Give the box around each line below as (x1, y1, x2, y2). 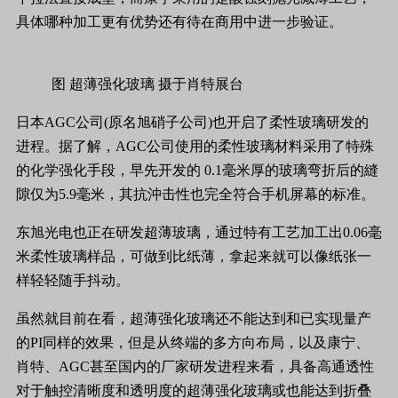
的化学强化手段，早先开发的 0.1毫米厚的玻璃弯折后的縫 (16, 163, 378, 178)
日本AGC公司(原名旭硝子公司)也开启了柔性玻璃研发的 (16, 115, 369, 130)
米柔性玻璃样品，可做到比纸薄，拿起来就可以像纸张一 (16, 249, 371, 264)
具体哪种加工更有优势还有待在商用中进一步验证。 (16, 14, 343, 29)
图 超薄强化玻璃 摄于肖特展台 (52, 76, 243, 92)
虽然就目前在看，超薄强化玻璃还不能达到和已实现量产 (16, 311, 371, 326)
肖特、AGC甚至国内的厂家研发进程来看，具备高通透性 (16, 359, 374, 374)
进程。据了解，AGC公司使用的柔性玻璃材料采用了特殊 (16, 139, 374, 154)
